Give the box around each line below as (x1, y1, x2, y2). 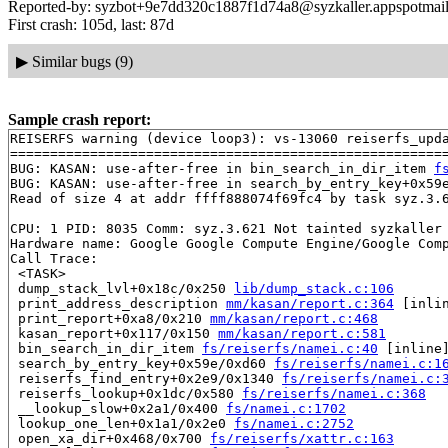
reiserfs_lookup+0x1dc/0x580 (10, 386, 242, 402)
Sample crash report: (8, 111, 151, 129)
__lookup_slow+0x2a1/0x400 (10, 401, 226, 417)
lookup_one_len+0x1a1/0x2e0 (10, 416, 234, 432)
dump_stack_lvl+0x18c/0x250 (10, 281, 234, 297)
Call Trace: (10, 251, 98, 267)
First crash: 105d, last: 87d (8, 16, 174, 33)
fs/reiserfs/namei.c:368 (242, 386, 426, 402)
